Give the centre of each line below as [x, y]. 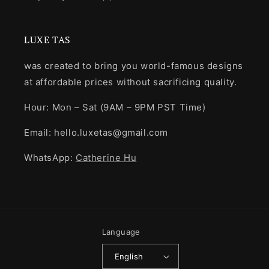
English [129, 256]
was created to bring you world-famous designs [134, 66]
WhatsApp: [50, 158]
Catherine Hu [106, 158]
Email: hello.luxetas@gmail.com [96, 133]
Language [121, 232]
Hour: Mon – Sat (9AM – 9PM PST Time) [115, 107]
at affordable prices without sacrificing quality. [131, 82]
